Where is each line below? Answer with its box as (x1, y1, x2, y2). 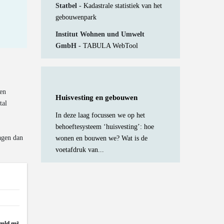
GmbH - (55, 41, 83, 49)
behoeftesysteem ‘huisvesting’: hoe (55, 122, 154, 130)
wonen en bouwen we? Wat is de (55, 133, 148, 142)
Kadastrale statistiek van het (83, 1, 162, 10)
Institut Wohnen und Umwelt (55, 29, 145, 38)
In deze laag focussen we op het (55, 110, 145, 119)
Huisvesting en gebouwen (55, 93, 138, 101)
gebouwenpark (55, 13, 97, 21)
